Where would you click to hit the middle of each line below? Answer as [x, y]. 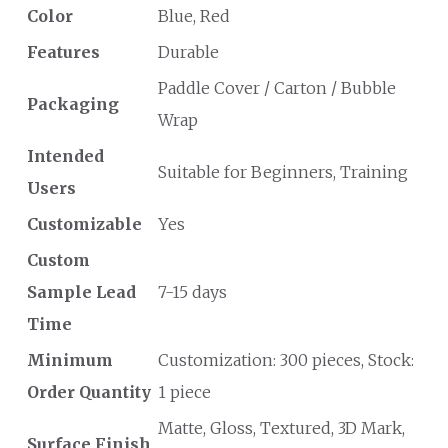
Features [63, 52]
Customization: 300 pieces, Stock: [286, 360]
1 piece [184, 392]
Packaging [73, 104]
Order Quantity [89, 392]
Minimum [70, 360]
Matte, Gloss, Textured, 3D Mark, [281, 428]
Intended [65, 156]
